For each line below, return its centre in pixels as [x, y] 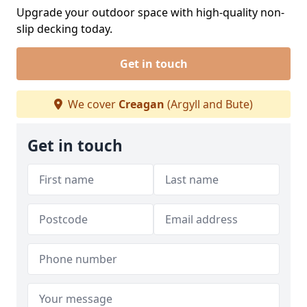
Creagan [142, 104]
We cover [92, 104]
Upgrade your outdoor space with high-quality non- [150, 12]
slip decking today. [64, 29]
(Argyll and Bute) [209, 104]
